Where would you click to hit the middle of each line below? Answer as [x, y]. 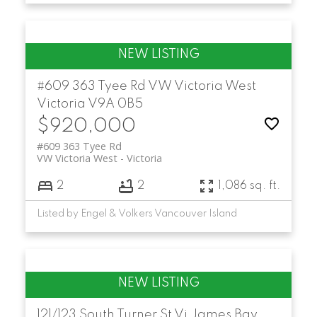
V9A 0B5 [115, 104]
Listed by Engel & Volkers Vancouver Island [137, 214]
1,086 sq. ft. [249, 186]
